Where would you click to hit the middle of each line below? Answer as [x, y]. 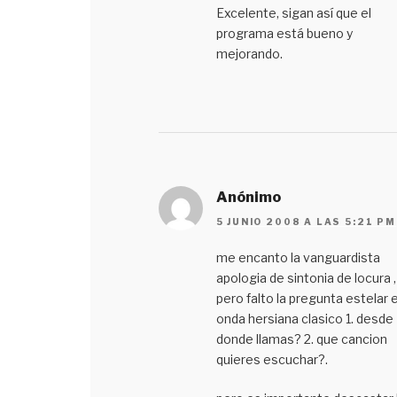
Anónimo [248, 197]
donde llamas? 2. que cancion [301, 339]
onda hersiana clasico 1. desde [304, 319]
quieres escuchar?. [272, 360]
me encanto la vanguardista [298, 258]
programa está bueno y [284, 33]
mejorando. [249, 53]
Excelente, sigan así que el [293, 12]
